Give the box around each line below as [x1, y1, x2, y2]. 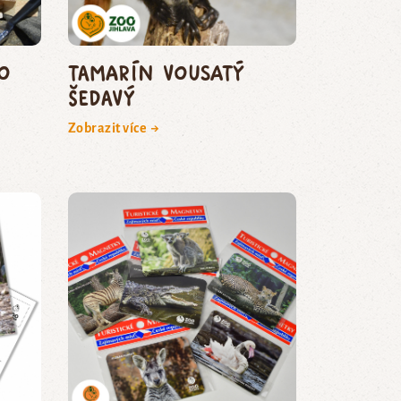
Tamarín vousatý [67, 58, 244, 85]
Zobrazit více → [67, 120, 160, 135]
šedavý [67, 83, 135, 110]
